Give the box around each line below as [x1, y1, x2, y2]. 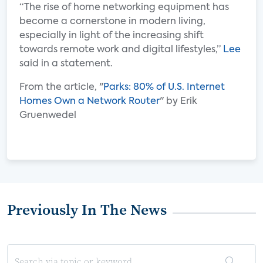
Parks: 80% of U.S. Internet [103, 83, 225, 92]
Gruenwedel [19, 111, 81, 120]
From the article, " [19, 83, 103, 92]
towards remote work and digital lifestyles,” [19, 45, 223, 55]
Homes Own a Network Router [19, 97, 160, 106]
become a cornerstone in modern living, [19, 17, 205, 26]
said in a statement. [19, 59, 113, 69]
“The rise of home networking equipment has [19, 3, 229, 12]
